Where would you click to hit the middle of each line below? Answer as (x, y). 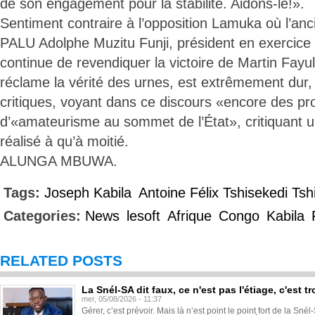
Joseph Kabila (88, 193)
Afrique (189, 216)
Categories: (44, 216)
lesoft (143, 216)
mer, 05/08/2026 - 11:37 (122, 299)
